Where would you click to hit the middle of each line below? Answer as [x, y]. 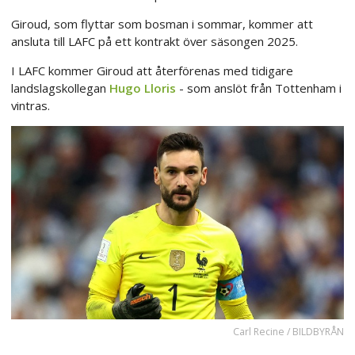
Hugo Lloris [143, 88]
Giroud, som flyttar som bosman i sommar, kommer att [162, 23]
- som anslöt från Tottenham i [259, 88]
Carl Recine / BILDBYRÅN [288, 332]
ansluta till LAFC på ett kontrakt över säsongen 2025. [155, 41]
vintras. [31, 105]
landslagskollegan [60, 88]
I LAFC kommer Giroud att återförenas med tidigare [152, 70]
